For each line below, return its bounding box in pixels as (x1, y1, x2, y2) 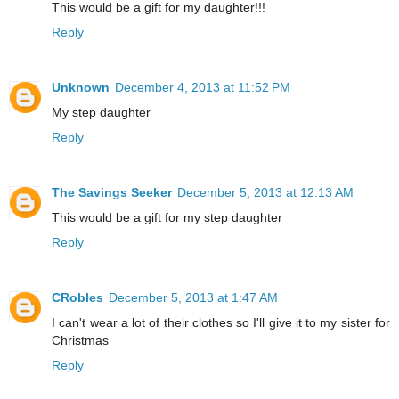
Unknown (52, 79, 110, 94)
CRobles (52, 289, 103, 305)
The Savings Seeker (52, 184, 172, 199)
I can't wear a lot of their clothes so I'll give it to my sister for (52, 314, 390, 330)
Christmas (52, 332, 109, 347)
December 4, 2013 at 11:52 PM (115, 79, 290, 94)
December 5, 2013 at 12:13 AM (177, 184, 354, 199)
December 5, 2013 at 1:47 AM (109, 289, 278, 305)
